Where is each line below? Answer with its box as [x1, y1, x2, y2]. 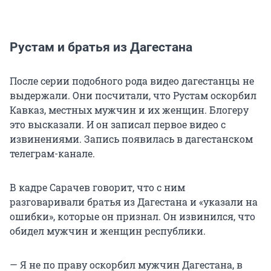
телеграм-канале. [10, 146, 95, 160]
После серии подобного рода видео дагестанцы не [10, 74, 254, 87]
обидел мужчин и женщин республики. [10, 224, 206, 237]
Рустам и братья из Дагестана [10, 39, 192, 54]
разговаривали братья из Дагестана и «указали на [10, 195, 258, 208]
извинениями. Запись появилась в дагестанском [10, 132, 253, 145]
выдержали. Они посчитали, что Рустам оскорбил [10, 88, 256, 102]
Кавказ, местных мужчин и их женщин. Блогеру [10, 103, 249, 116]
